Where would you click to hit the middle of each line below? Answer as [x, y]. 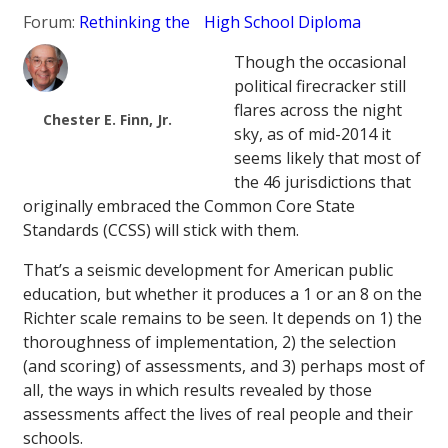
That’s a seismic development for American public [208, 270]
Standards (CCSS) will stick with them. [161, 230]
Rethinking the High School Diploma [220, 22]
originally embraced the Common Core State [189, 206]
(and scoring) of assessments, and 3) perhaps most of [224, 366]
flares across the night [317, 110]
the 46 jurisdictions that [322, 182]
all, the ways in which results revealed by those [197, 390]
